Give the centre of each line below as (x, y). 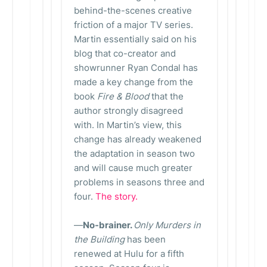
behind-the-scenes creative (133, 10)
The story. (117, 196)
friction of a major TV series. (133, 25)
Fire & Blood (123, 96)
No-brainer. (108, 225)
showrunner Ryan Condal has (136, 68)
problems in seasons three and (139, 182)
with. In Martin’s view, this (128, 125)
